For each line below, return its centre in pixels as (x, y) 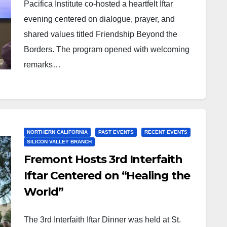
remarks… (43, 65)
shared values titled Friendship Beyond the (101, 34)
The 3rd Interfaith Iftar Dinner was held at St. (103, 220)
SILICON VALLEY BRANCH (60, 142)
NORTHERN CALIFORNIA (58, 132)
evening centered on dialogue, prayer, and (100, 19)
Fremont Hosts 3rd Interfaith (103, 159)
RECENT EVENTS (166, 132)
